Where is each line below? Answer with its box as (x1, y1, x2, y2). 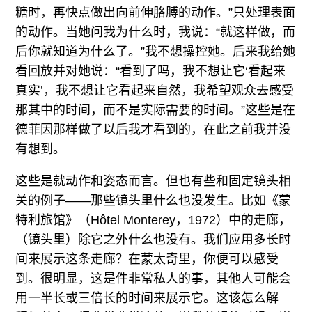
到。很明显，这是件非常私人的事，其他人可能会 (15, 272, 292, 286)
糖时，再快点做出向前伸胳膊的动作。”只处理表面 (15, 6, 296, 20)
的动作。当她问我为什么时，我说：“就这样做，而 (15, 25, 296, 40)
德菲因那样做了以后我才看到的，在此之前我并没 (15, 123, 292, 137)
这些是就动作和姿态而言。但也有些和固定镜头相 (15, 174, 292, 189)
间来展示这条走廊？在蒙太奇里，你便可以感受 (15, 252, 279, 267)
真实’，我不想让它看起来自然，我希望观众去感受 (15, 84, 295, 98)
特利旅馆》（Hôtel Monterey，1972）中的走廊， (15, 213, 292, 228)
